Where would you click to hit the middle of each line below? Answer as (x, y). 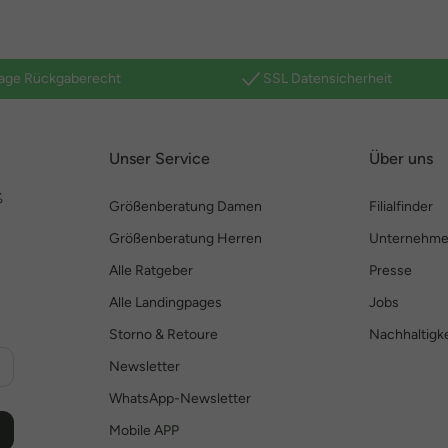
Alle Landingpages (165, 302)
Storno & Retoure (163, 334)
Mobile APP (144, 430)
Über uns (401, 158)
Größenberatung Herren (185, 238)
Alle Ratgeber (151, 270)
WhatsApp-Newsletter (180, 398)
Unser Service (159, 158)
